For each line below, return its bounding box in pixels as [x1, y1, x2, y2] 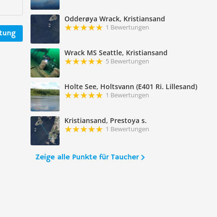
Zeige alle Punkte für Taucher [35, 152, 139, 162]
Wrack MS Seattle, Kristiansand [64, 47, 168, 57]
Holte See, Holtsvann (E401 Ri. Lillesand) [64, 81, 198, 91]
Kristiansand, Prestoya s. [64, 115, 147, 125]
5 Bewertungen [106, 56, 150, 65]
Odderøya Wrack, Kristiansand [64, 14, 166, 23]
